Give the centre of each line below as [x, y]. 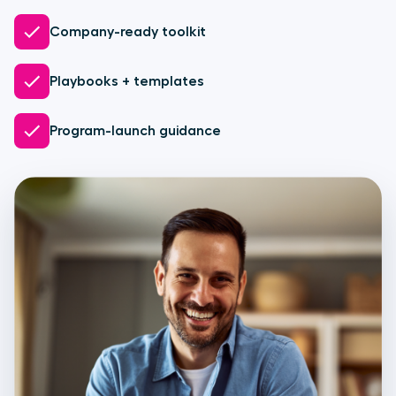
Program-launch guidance [135, 131]
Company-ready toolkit [128, 32]
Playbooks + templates [127, 81]
